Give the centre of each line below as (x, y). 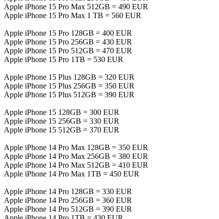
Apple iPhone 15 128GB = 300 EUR (62, 112)
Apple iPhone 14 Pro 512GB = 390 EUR (68, 209)
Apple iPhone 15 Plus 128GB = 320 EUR (69, 77)
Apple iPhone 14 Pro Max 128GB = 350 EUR (76, 147)
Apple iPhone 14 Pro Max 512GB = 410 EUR (76, 165)
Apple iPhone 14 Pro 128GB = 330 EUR (68, 191)
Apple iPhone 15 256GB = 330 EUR (62, 121)
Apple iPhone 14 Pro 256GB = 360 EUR (68, 200)
